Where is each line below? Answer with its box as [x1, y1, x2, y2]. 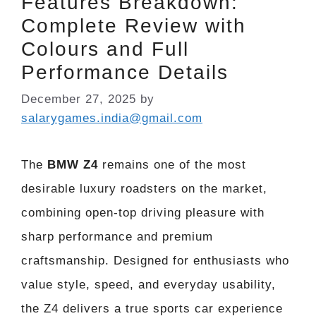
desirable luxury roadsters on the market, [21, 181, 267, 195]
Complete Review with [21, 15, 246, 37]
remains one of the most [98, 157, 246, 171]
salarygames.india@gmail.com [21, 111, 202, 125]
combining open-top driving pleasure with [21, 205, 265, 219]
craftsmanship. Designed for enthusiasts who [21, 253, 289, 267]
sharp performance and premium [21, 229, 213, 243]
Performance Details [21, 61, 229, 84]
